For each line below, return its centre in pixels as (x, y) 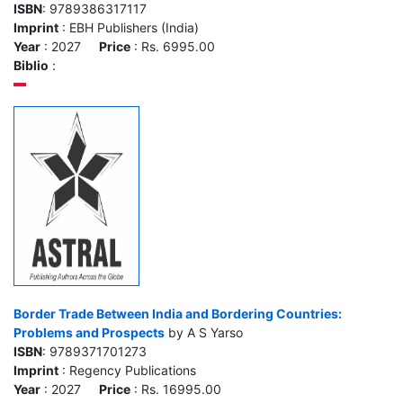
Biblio (31, 65)
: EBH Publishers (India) (129, 27)
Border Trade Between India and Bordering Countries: (178, 313)
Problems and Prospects (89, 332)
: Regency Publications (127, 370)
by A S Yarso (204, 332)
